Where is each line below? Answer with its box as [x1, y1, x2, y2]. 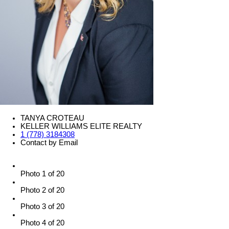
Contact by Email [20, 138, 78, 147]
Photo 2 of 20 [20, 186, 64, 195]
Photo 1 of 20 [20, 170, 64, 178]
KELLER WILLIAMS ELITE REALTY [20, 122, 142, 130]
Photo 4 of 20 [20, 219, 64, 227]
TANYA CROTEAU [20, 113, 84, 122]
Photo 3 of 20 [20, 202, 64, 211]
